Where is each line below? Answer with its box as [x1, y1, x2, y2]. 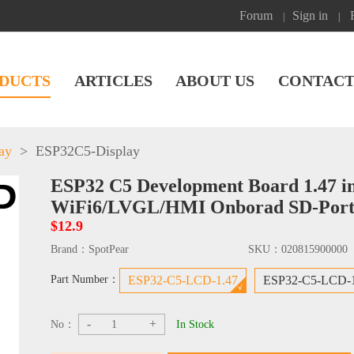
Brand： [51, 243, 88, 255]
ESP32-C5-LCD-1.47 [128, 273, 238, 287]
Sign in [292, 9, 328, 22]
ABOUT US [175, 71, 255, 89]
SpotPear [88, 243, 129, 255]
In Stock [176, 318, 214, 330]
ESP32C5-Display [36, 143, 140, 159]
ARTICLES [73, 71, 153, 89]
